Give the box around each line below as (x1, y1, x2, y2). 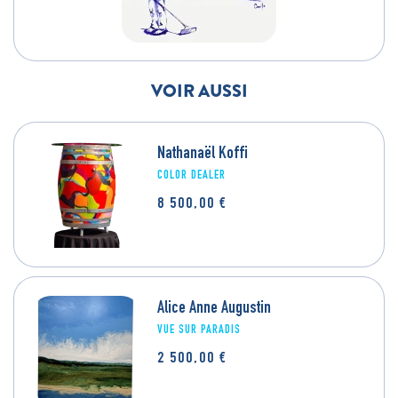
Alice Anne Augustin (157, 300, 271, 319)
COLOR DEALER (157, 170, 226, 183)
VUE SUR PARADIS (157, 324, 241, 338)
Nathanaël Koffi (157, 146, 248, 164)
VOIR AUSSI (150, 78, 248, 105)
